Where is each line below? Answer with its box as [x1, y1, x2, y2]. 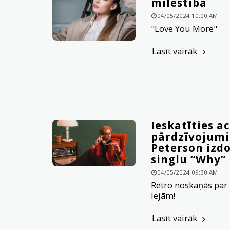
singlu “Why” [151, 152, 226, 167]
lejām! [151, 189, 175, 202]
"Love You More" [151, 22, 217, 34]
